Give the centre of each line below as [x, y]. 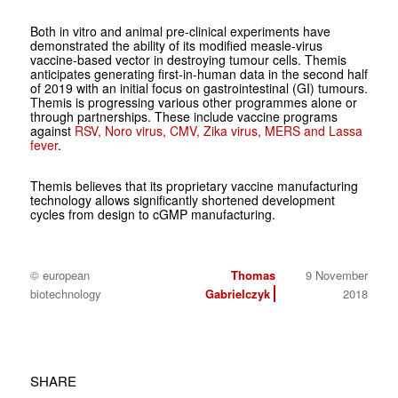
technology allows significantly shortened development [182, 199]
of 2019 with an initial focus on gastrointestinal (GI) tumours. [199, 88]
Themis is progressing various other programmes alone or [193, 102]
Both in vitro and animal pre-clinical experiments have [180, 31]
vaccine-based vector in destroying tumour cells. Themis [188, 59]
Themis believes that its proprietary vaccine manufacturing [194, 185]
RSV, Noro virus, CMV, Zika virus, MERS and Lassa [218, 130]
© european [60, 275]
